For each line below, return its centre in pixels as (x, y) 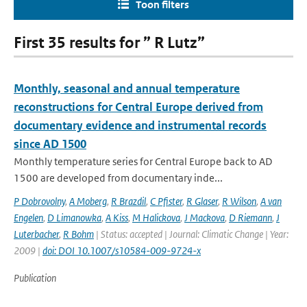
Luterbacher (36, 234)
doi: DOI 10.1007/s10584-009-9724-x (122, 250)
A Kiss (117, 218)
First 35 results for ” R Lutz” (109, 43)
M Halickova (156, 218)
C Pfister (166, 201)
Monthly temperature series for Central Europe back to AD (143, 161)
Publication (35, 278)
